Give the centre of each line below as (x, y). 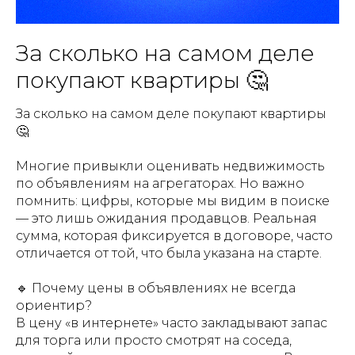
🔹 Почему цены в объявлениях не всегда (156, 288)
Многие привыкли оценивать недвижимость (170, 166)
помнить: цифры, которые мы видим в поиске (173, 201)
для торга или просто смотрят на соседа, (154, 340)
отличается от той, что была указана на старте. (169, 253)
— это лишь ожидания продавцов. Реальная (166, 218)
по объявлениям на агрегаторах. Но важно (160, 183)
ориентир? (54, 305)
